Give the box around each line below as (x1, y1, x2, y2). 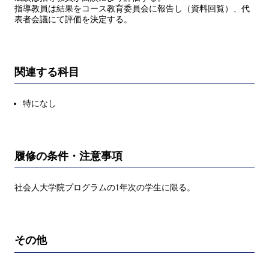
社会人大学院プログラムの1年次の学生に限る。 (14, 183, 195, 193)
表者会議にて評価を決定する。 (14, 14, 132, 24)
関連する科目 (14, 65, 79, 78)
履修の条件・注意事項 (14, 150, 122, 162)
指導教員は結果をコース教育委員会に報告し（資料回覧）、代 (14, 4, 250, 13)
